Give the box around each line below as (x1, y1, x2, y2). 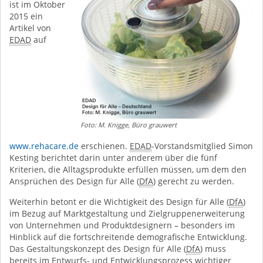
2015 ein (9, 11, 43, 22)
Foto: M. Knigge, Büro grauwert (80, 120, 177, 129)
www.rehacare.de (9, 140, 81, 151)
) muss (200, 243, 226, 254)
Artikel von (9, 22, 51, 33)
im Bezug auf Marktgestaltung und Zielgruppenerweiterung (9, 208, 245, 219)
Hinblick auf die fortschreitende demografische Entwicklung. (9, 231, 247, 242)
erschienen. (81, 140, 130, 151)
